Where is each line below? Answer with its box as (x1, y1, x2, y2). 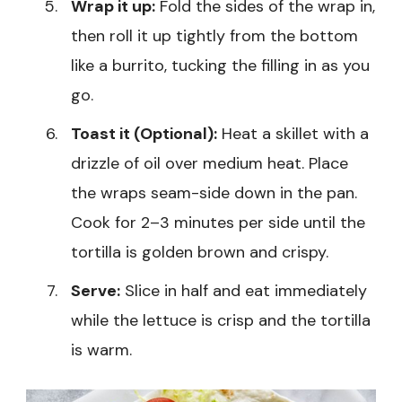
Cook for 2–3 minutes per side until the (71, 211, 365, 233)
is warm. (71, 338, 132, 361)
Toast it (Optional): (71, 122, 217, 144)
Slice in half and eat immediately (120, 279, 367, 301)
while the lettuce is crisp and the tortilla (71, 309, 371, 331)
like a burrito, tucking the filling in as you (71, 54, 370, 76)
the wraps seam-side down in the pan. (71, 181, 357, 204)
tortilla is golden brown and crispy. (71, 240, 328, 263)
